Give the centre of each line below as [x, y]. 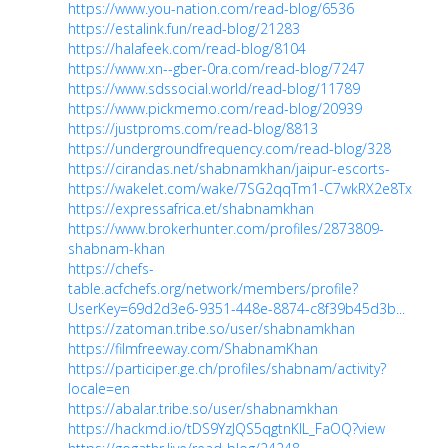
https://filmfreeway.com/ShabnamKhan [193, 348]
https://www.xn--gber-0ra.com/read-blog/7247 [216, 68]
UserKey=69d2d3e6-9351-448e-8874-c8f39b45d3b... [236, 308]
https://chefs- [111, 268]
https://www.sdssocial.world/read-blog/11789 [214, 88]
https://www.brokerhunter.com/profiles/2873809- [226, 228]
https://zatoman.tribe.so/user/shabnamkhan [211, 328]
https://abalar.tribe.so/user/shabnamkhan [203, 408]
